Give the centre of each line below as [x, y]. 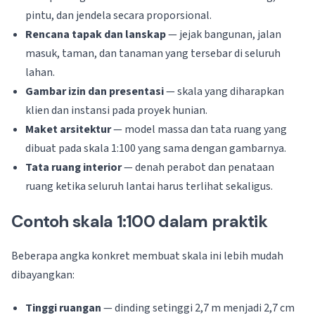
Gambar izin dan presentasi [95, 91]
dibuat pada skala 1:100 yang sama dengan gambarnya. [156, 148]
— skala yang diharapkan [224, 91]
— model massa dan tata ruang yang [199, 129]
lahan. [40, 72]
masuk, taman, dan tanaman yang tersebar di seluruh [153, 53]
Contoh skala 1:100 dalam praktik [139, 221]
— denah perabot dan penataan [198, 167]
